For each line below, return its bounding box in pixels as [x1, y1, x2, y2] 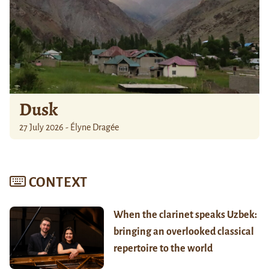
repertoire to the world [113, 243, 213, 254]
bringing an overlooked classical [113, 226, 254, 237]
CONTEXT [28, 175, 88, 190]
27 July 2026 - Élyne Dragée [19, 122, 119, 132]
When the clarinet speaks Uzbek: [113, 209, 257, 220]
